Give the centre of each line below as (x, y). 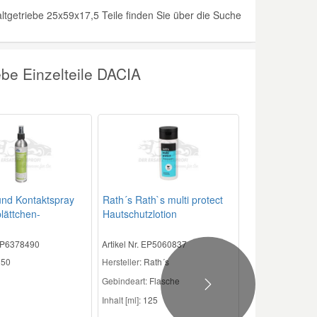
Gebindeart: (125, 280)
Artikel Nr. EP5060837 (145, 243)
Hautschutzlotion (140, 213)
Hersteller (121, 261)
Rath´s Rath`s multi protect (163, 199)
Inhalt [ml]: (122, 299)
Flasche (164, 280)
